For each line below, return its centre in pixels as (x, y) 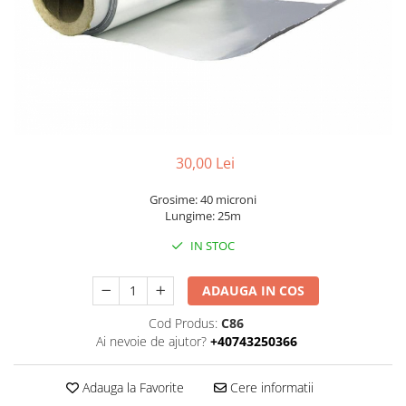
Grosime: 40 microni (203, 200)
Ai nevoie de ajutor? (151, 342)
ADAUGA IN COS (254, 291)
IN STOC (211, 246)
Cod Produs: (183, 324)
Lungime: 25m (203, 216)
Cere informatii (270, 388)
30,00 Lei (205, 164)
